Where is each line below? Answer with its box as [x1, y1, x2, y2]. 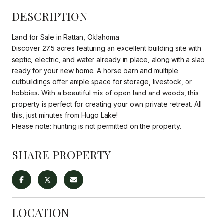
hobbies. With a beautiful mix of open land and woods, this [12, 88, 199, 97]
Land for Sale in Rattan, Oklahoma [12, 32, 119, 41]
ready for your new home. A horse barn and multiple [12, 66, 178, 75]
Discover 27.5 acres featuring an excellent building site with [12, 44, 201, 52]
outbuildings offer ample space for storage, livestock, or [12, 77, 192, 86]
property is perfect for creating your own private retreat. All [12, 99, 201, 108]
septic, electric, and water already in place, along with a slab [12, 55, 205, 63]
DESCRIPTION [12, 8, 88, 24]
